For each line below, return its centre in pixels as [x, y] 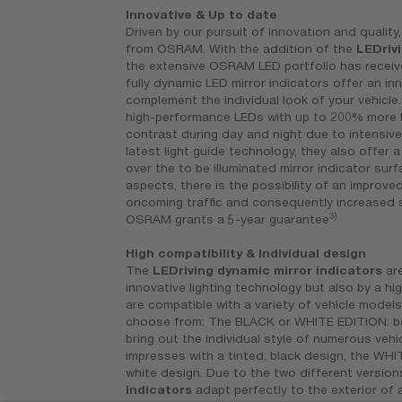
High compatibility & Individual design [246, 253]
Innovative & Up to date [202, 15]
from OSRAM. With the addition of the [241, 49]
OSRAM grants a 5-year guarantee [228, 219]
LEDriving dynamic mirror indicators [268, 271]
